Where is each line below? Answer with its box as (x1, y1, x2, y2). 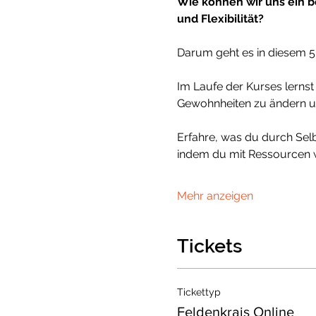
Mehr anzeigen (176, 189, 253, 202)
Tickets (176, 235, 242, 257)
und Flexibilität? (176, 12, 264, 25)
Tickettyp (176, 286, 221, 298)
